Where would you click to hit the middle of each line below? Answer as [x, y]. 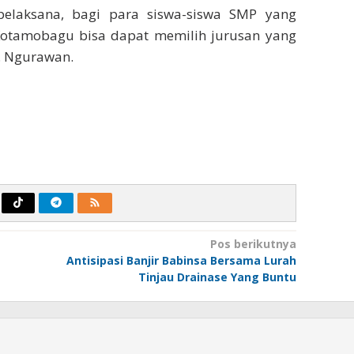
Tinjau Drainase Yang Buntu [217, 277]
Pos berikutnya [253, 243]
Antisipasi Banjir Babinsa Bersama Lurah [181, 260]
